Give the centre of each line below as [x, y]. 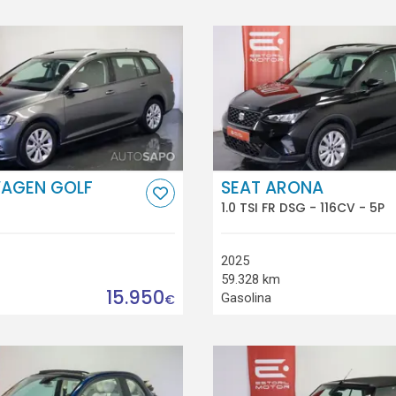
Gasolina [246, 297]
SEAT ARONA [272, 187]
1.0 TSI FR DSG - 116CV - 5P [302, 208]
